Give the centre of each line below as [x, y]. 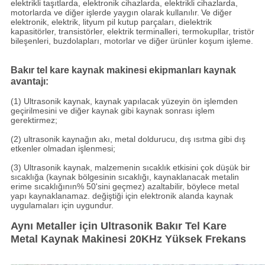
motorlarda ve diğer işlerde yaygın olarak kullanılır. [105, 13]
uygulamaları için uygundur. [62, 206]
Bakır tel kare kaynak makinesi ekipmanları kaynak [123, 70]
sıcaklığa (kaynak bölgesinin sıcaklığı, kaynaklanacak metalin [125, 177]
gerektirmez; [34, 120]
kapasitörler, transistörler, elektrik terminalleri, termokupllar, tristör [132, 32]
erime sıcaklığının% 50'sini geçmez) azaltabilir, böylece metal [125, 187]
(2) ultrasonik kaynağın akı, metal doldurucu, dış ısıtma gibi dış [128, 139]
